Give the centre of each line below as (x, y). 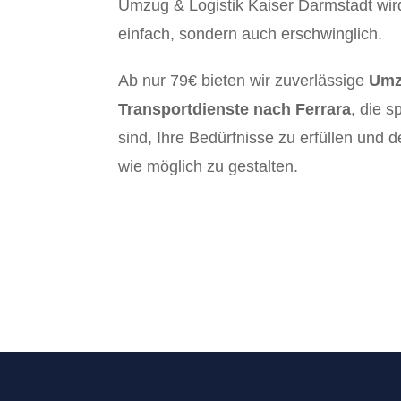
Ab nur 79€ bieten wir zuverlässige (243, 81)
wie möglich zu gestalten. (208, 166)
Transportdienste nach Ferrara (235, 109)
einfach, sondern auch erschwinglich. (250, 34)
